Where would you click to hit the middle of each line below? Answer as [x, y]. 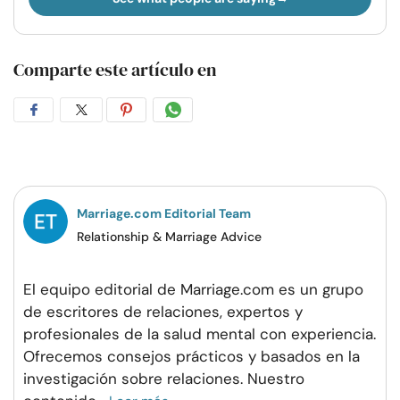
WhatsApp [223, 162]
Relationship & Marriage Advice [169, 236]
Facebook [79, 162]
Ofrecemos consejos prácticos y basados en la [192, 356]
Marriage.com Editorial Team [164, 213]
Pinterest [171, 162]
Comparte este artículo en [115, 69]
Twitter [116, 162]
